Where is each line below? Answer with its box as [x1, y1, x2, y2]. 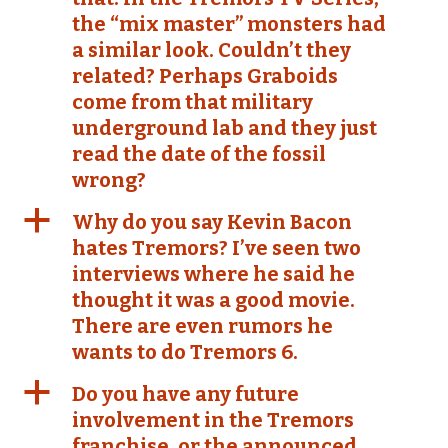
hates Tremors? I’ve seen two [72, 236, 361, 260]
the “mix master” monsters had [72, 12, 386, 36]
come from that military [72, 90, 313, 114]
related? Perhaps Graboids [72, 64, 338, 88]
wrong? [72, 168, 146, 192]
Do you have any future [72, 382, 299, 406]
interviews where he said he [72, 262, 355, 286]
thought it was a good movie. [72, 288, 355, 312]
